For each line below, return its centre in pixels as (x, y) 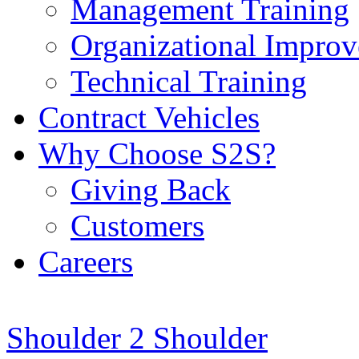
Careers (86, 261)
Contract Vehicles (149, 117)
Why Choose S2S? (157, 153)
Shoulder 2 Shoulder (137, 337)
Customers (137, 225)
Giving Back (151, 189)
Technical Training (189, 81)
